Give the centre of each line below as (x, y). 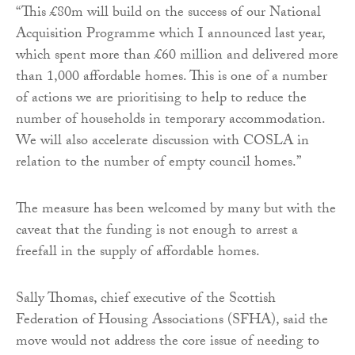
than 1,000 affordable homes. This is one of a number (172, 78)
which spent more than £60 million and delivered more (177, 56)
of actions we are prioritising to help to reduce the (161, 99)
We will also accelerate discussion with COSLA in (162, 142)
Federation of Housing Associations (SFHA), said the (172, 321)
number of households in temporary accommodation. (170, 120)
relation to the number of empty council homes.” (158, 163)
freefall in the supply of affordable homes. (138, 253)
